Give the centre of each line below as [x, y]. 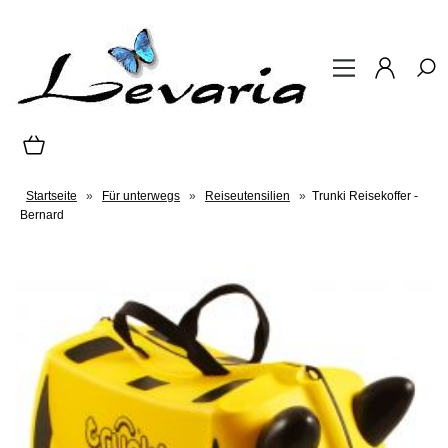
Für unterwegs [141, 196]
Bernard [42, 215]
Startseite [51, 196]
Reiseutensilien [247, 196]
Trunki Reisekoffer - [365, 196]
